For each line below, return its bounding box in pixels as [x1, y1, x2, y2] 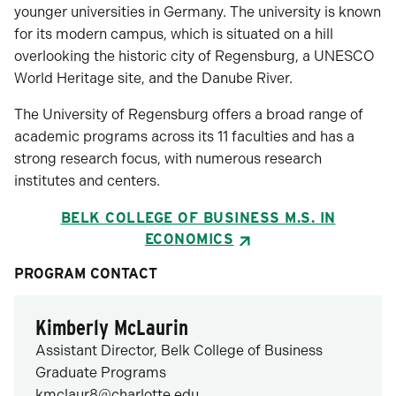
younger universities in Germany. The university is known [14, 4, 381, 20]
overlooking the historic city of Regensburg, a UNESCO [14, 48, 375, 65]
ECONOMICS [144, 231, 234, 247]
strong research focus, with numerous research [14, 150, 322, 167]
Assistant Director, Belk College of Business [35, 342, 323, 359]
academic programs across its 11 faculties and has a [14, 128, 354, 145]
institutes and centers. [14, 172, 160, 189]
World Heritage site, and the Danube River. [14, 70, 293, 87]
